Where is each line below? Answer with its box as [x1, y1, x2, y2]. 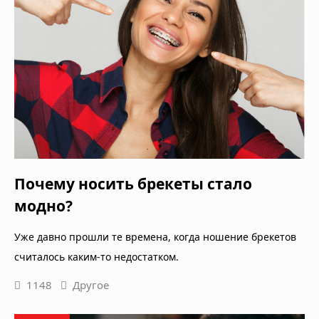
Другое [73, 278, 109, 293]
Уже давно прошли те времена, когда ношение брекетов [14, 230, 296, 244]
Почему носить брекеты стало [14, 174, 252, 194]
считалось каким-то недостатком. [14, 250, 179, 264]
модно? [14, 196, 73, 216]
